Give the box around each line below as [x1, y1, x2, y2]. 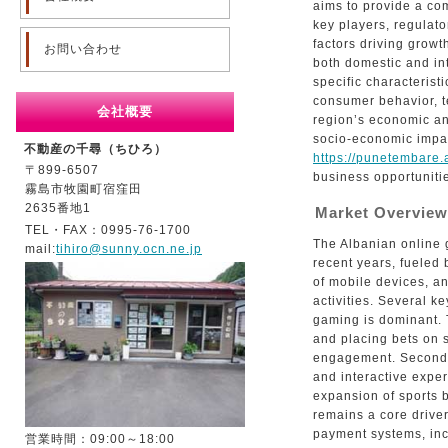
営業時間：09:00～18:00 [25, 432, 175, 446]
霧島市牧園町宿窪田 [25, 182, 142, 196]
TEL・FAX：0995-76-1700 [25, 223, 191, 237]
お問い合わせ [44, 42, 122, 56]
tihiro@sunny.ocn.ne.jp [56, 242, 202, 256]
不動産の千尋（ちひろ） [24, 142, 167, 156]
